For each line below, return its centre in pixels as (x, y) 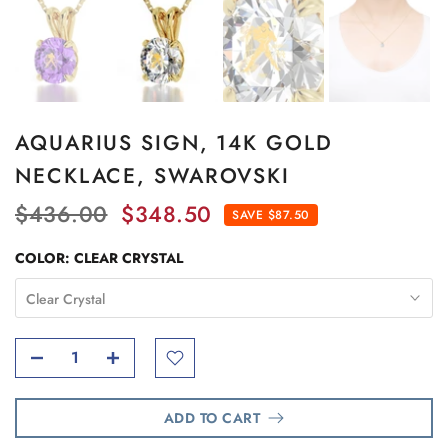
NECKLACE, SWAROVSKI (153, 175)
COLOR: (44, 257)
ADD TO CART (212, 417)
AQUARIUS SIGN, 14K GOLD (174, 142)
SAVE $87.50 (271, 214)
